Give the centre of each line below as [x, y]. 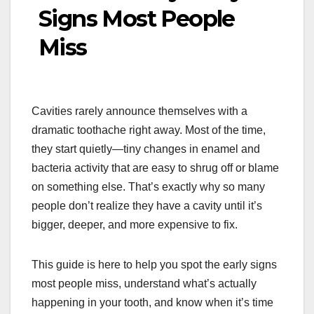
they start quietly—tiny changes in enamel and [146, 149]
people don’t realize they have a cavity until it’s [147, 206]
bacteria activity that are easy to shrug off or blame [155, 168]
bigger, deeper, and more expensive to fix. [135, 225]
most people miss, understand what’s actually [144, 284]
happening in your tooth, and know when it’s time [152, 303]
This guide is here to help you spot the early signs [154, 265]
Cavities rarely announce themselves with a [139, 111]
